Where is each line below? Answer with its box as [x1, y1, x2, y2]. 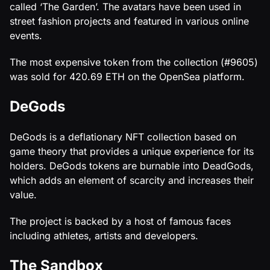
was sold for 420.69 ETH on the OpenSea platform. [10, 70, 245, 83]
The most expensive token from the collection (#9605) [10, 55, 258, 68]
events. [10, 29, 42, 42]
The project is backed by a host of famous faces [10, 215, 231, 227]
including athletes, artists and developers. [10, 229, 198, 242]
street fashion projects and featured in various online [10, 14, 249, 27]
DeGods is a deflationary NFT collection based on [10, 130, 236, 143]
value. [10, 188, 37, 201]
